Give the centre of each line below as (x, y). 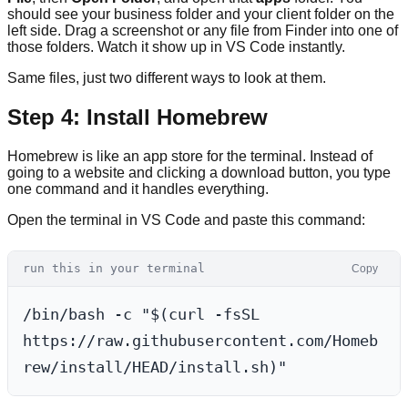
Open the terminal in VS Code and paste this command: (186, 219)
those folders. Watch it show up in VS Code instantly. (176, 46)
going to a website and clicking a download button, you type (199, 172)
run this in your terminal (114, 269)
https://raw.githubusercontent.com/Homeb (200, 340)
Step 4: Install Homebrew (138, 117)
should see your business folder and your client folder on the (201, 14)
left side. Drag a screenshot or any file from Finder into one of (203, 30)
